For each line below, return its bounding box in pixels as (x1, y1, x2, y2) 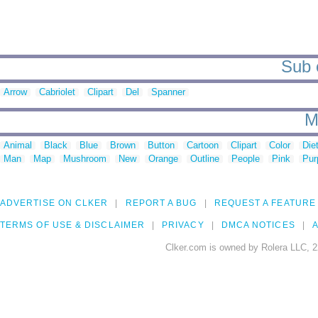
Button (148, 140, 175, 151)
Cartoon (187, 140, 219, 151)
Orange (148, 153, 178, 165)
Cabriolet (39, 87, 75, 98)
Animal (4, 140, 32, 151)
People (231, 153, 260, 165)
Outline (190, 153, 219, 165)
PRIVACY (162, 220, 204, 231)
